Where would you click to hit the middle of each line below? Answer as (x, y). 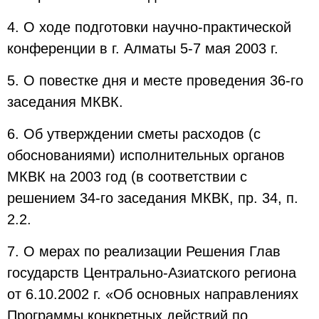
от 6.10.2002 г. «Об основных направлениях (153, 294)
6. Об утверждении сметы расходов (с (134, 134)
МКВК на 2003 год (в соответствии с (127, 177)
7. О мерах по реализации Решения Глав (144, 251)
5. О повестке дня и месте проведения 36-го (155, 80)
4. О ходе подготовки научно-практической (149, 27)
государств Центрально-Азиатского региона (152, 273)
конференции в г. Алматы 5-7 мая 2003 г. (143, 48)
